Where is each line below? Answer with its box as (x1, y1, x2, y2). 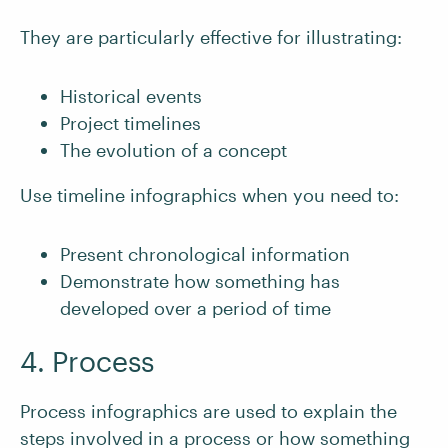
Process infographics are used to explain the (20, 400, 397, 423)
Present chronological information (60, 243, 350, 266)
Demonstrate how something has (60, 270, 340, 293)
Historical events (60, 85, 202, 108)
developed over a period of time (60, 297, 331, 320)
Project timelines (60, 112, 201, 135)
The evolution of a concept (60, 139, 287, 162)
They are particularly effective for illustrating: (20, 26, 402, 49)
